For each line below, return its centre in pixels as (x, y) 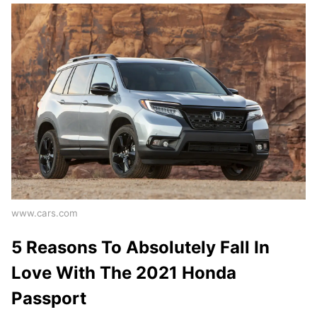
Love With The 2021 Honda (124, 273)
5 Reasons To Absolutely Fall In (140, 248)
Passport (49, 299)
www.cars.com (45, 213)
